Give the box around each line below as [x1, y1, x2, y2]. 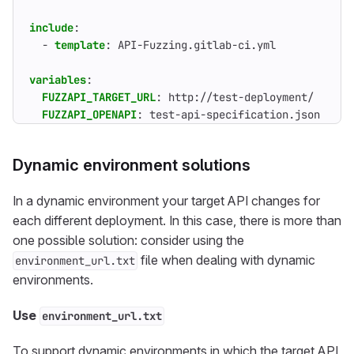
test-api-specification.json [149, 107, 320, 122]
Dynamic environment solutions [13, 156, 250, 175]
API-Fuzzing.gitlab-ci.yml [118, 38, 276, 52]
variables [29, 73, 86, 87]
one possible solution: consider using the [13, 232, 244, 248]
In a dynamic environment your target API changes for [13, 193, 320, 209]
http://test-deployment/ [168, 90, 314, 104]
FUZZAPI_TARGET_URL [42, 90, 156, 104]
